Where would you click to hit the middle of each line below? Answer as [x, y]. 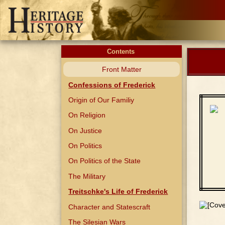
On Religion [87, 115]
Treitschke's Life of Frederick [118, 192]
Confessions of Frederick [112, 85]
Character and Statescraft [109, 207]
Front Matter [122, 70]
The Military [87, 176]
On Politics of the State [105, 161]
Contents [122, 51]
